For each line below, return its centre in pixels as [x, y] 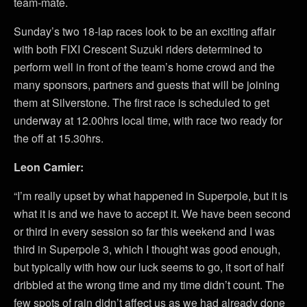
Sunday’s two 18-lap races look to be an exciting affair [145, 31]
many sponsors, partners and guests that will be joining [147, 85]
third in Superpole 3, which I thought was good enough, [147, 249]
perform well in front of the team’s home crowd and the [144, 67]
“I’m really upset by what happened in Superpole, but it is [151, 196]
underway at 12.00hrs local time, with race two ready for [148, 120]
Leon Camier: [49, 167]
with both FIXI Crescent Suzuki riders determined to [138, 49]
